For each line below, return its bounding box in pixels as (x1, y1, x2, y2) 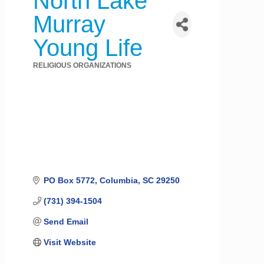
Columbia (99, 175, 138, 185)
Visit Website (43, 237, 96, 247)
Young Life (33, 35, 143, 61)
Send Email (43, 216, 88, 226)
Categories (32, 70, 70, 80)
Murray (33, 11, 105, 38)
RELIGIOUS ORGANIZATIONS (33, 61, 131, 70)
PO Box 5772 (43, 175, 95, 185)
